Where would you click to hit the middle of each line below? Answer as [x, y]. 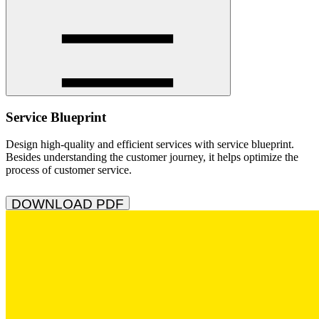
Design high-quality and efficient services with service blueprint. [150, 145]
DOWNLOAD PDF [68, 204]
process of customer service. [69, 170]
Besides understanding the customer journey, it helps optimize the [152, 157]
